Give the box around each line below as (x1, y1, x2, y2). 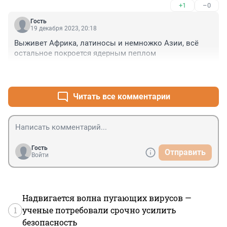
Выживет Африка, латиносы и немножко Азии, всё (14, 39, 199, 48)
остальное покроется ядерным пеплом (14, 49, 156, 58)
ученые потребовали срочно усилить (22, 205, 176, 216)
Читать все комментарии (73, 92, 170, 102)
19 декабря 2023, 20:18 (30, 25, 97, 32)
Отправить (165, 147, 206, 158)
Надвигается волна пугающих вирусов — (22, 193, 192, 204)
